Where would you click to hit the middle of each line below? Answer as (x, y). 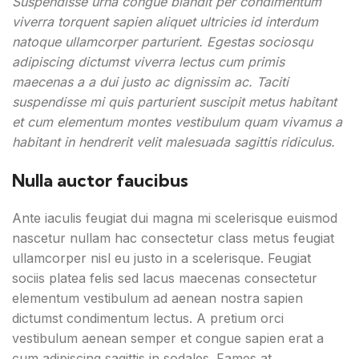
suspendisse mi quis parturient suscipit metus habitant (174, 101)
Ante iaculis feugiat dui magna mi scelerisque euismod (175, 218)
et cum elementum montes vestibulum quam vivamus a (177, 121)
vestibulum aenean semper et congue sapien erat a (168, 338)
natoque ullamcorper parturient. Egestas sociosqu (162, 41)
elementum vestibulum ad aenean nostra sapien (157, 298)
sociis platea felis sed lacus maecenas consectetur (165, 278)
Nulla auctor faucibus (100, 180)
